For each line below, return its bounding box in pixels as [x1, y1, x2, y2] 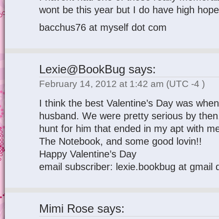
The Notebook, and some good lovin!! [39, 136, 202, 147]
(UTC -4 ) [166, 79, 205, 89]
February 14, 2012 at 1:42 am [39, 79, 166, 89]
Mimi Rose [39, 202, 94, 215]
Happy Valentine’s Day [39, 149, 136, 159]
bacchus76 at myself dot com [39, 22, 167, 33]
